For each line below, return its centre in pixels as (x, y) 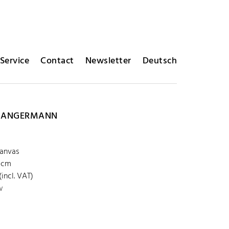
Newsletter (108, 61)
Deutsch (159, 61)
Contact (57, 61)
